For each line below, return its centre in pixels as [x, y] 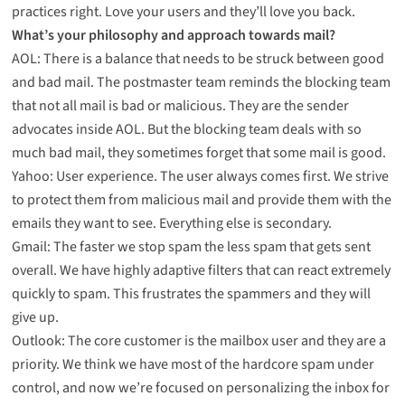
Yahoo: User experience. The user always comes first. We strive [200, 176]
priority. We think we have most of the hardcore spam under [193, 364]
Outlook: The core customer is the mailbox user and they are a [198, 340]
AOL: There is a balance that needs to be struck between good [198, 58]
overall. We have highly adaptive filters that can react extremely [201, 270]
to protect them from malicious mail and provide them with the [201, 199]
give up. [35, 317]
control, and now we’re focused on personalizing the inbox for [200, 387]
